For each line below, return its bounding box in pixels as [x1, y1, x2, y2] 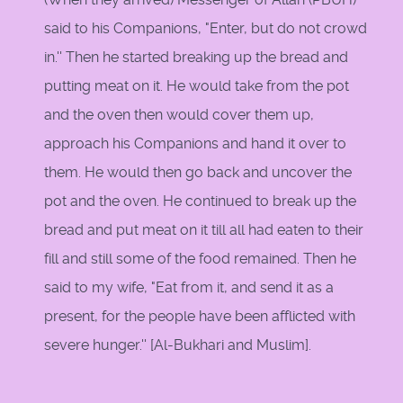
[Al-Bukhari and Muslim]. [150, 336, 311, 354]
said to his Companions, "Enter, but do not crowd [44, 20, 367, 38]
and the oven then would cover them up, [44, 106, 314, 124]
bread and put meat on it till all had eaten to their [44, 221, 363, 239]
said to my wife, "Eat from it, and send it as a [44, 279, 334, 297]
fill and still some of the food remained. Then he [44, 250, 356, 268]
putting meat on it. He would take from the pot [44, 77, 349, 95]
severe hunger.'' [44, 336, 150, 354]
